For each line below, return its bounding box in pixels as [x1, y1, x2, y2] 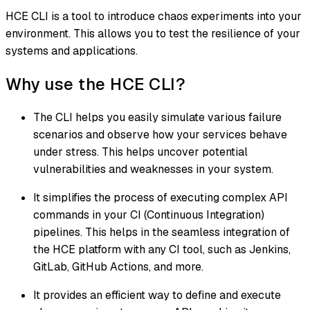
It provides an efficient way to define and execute [33, 287, 281, 302]
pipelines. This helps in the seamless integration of [33, 224, 290, 239]
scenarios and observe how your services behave [33, 127, 287, 142]
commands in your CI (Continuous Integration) [33, 207, 264, 222]
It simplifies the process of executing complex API [33, 190, 288, 205]
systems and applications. [6, 44, 138, 59]
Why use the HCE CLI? [6, 73, 185, 95]
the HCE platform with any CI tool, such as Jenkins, [33, 241, 291, 257]
